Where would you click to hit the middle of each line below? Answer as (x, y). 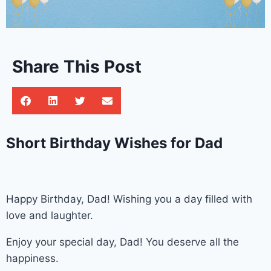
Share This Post (77, 66)
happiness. (32, 258)
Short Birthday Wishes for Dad (114, 143)
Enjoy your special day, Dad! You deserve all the (122, 242)
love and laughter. (50, 215)
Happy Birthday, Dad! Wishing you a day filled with (129, 199)
